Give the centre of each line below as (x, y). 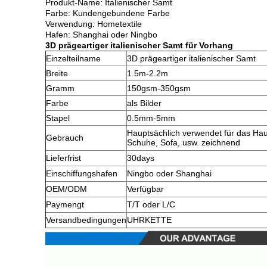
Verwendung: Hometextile (94, 24)
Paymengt (65, 204)
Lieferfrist (63, 158)
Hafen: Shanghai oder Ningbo (101, 35)
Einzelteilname (73, 58)
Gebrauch (65, 138)
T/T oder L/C (151, 204)
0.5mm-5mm (151, 118)
